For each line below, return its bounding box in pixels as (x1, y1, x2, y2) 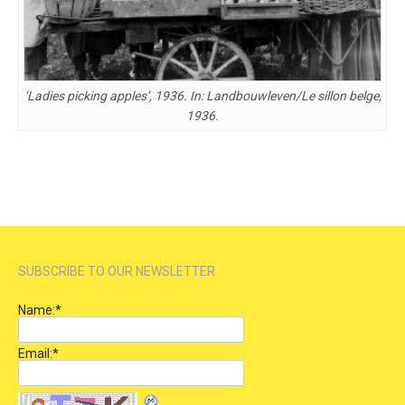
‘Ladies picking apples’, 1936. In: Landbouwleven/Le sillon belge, (24, 88, 381, 103)
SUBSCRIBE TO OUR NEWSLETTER (18, 263, 215, 278)
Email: (18, 345, 52, 361)
